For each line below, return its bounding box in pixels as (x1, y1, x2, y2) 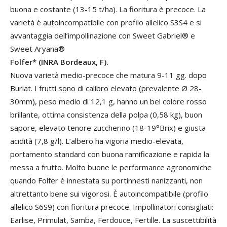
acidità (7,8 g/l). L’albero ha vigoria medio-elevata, (10, 136, 183, 146)
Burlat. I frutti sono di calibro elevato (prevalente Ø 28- (10, 83, 202, 93)
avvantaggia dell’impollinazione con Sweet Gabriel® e (10, 30, 195, 41)
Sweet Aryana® (10, 44, 65, 54)
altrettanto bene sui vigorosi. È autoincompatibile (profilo (10, 188, 208, 199)
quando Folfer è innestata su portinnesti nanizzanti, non (10, 175, 203, 185)
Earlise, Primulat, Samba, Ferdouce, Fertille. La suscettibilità (10, 215, 216, 225)
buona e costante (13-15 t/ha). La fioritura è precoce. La (10, 4, 206, 14)
